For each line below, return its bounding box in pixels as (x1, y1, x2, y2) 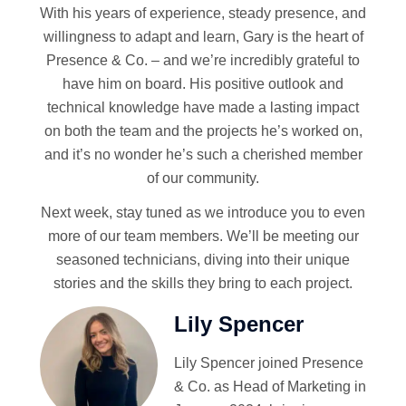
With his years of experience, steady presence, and (40, 5, 366, 21)
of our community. (147, 170, 259, 186)
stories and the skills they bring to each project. (53, 275, 353, 291)
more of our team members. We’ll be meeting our (47, 228, 359, 244)
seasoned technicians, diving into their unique (56, 252, 350, 267)
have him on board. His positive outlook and (63, 76, 343, 92)
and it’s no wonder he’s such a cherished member (43, 147, 362, 162)
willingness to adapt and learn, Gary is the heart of (43, 29, 363, 44)
